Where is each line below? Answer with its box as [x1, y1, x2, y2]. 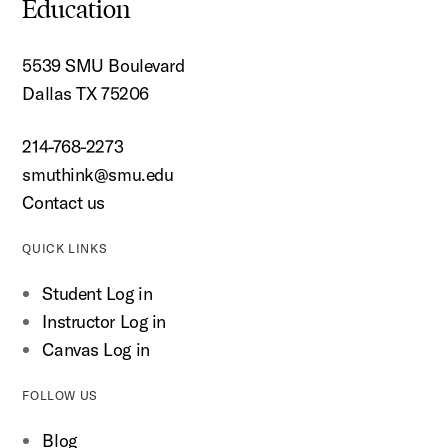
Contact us [22, 190, 105, 214]
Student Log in [42, 281, 153, 305]
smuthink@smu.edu [22, 162, 174, 186]
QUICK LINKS [22, 240, 108, 256]
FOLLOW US [22, 387, 98, 403]
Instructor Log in [42, 309, 166, 333]
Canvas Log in [42, 337, 150, 361]
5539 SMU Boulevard [22, 53, 185, 77]
